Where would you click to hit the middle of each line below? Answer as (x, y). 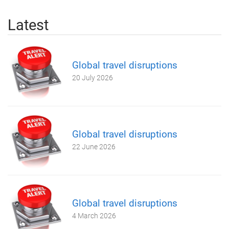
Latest (28, 25)
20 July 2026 (93, 78)
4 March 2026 (94, 216)
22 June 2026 (94, 147)
